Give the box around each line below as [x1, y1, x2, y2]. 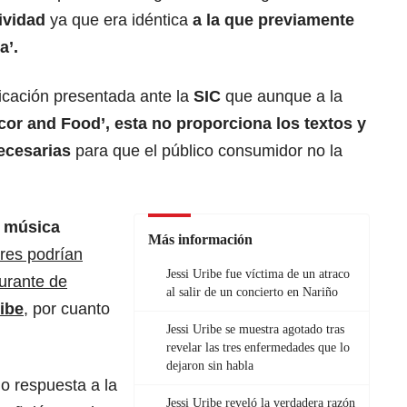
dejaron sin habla [166, 359, 253, 373]
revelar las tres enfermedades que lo [166, 341, 350, 355]
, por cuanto [24, 300, 110, 319]
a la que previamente [188, 11, 354, 30]
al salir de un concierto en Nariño [166, 285, 338, 300]
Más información [148, 232, 253, 248]
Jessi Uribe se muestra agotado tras [166, 323, 344, 337]
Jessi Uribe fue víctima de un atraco [166, 267, 350, 282]
